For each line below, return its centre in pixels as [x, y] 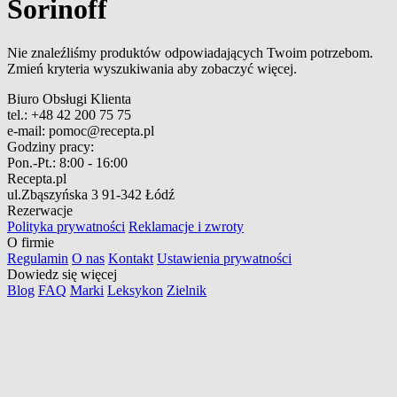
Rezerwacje [40, 210]
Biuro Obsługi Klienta [69, 98]
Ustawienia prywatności [224, 258]
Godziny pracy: [51, 146]
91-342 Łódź [138, 194]
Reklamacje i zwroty [186, 226]
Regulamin [38, 258]
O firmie [31, 242]
